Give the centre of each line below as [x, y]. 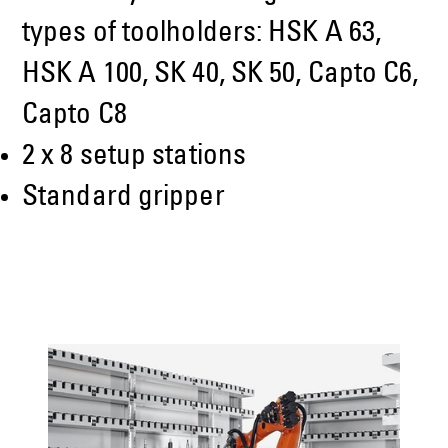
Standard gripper [123, 199]
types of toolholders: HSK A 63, [202, 35]
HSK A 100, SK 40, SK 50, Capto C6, [220, 76]
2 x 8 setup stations [134, 158]
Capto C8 [74, 117]
